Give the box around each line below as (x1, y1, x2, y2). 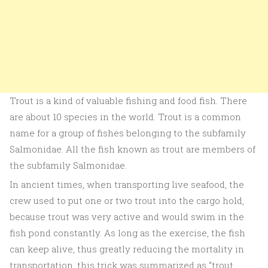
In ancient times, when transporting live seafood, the (10, 178, 244, 190)
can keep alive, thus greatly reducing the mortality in (10, 243, 244, 255)
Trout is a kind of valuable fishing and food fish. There (10, 95, 247, 106)
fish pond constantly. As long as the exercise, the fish (10, 227, 245, 239)
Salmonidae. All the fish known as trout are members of (10, 143, 255, 155)
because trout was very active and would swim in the (10, 211, 244, 223)
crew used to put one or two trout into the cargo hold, (10, 194, 244, 206)
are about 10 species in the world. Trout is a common (10, 111, 241, 123)
